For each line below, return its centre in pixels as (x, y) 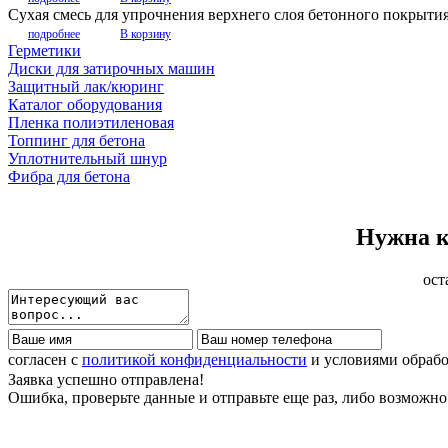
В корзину (145, 33)
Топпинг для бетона (76, 140)
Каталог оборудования (85, 104)
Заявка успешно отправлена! (106, 379)
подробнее (54, 33)
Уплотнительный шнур (87, 158)
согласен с (45, 359)
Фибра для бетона (69, 176)
